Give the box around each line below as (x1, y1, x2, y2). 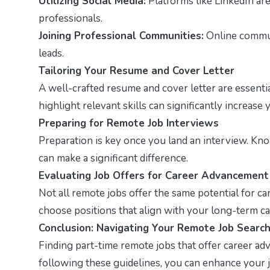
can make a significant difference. (39, 151, 188, 165)
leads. (39, 46, 64, 60)
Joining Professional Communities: (39, 28, 204, 43)
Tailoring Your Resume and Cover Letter (39, 63, 234, 78)
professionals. (39, 11, 102, 25)
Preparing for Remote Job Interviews (39, 116, 219, 130)
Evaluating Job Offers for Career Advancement (39, 168, 269, 183)
